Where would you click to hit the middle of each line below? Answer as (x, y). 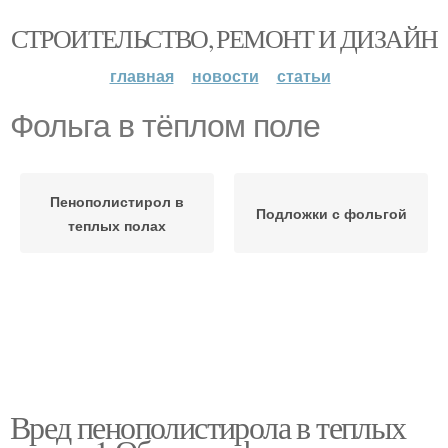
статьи (303, 75)
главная (141, 75)
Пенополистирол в (117, 201)
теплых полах (117, 225)
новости (225, 75)
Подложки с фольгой (331, 213)
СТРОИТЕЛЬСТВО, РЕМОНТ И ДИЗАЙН (224, 38)
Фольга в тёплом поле (165, 126)
